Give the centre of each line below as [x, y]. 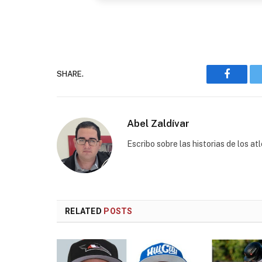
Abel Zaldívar [158, 123]
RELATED [85, 211]
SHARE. [70, 74]
